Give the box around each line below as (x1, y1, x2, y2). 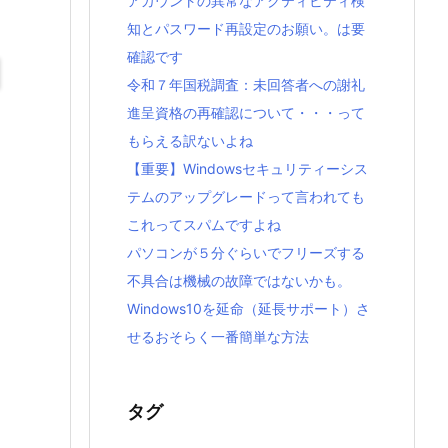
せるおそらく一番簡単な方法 (127, 328, 309, 346)
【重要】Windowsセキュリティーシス (127, 160, 368, 178)
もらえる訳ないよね (127, 132, 253, 150)
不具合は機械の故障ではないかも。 (127, 272, 351, 290)
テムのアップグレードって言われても (127, 188, 365, 206)
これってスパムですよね (127, 216, 281, 234)
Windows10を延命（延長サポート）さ (127, 300, 370, 318)
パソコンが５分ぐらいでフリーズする (127, 244, 365, 262)
